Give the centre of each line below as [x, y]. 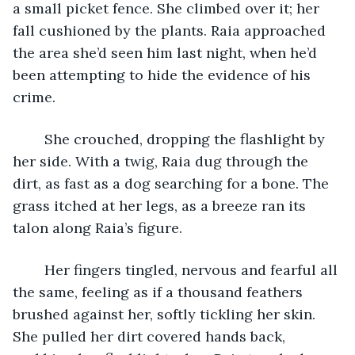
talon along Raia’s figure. [99, 227]
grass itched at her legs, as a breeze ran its [161, 205]
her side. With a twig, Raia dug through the [162, 161]
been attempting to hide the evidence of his [164, 74]
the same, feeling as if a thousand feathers [160, 292]
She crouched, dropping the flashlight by [36, 139]
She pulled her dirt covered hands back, [151, 336]
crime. [36, 97]
